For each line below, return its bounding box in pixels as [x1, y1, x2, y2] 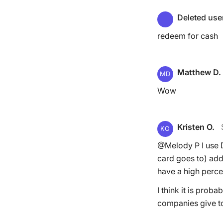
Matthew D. [177, 67, 221, 77]
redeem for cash [157, 31, 218, 41]
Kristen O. [177, 122, 215, 132]
